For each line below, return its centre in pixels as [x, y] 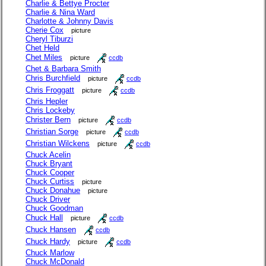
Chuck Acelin [48, 155]
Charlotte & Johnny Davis [69, 21]
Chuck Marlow [50, 253]
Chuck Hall [44, 217]
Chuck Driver [48, 199]
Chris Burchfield [53, 78]
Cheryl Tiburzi [49, 39]
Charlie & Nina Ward [60, 12]
